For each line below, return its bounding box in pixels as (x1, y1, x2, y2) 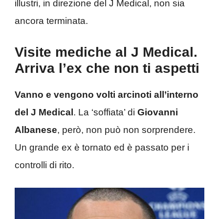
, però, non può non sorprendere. (57, 124, 196, 135)
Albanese (15, 124, 57, 135)
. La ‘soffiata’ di (73, 107, 137, 117)
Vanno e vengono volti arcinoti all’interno (15, 89, 198, 100)
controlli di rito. (15, 159, 74, 170)
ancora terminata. (15, 16, 88, 26)
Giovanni (137, 107, 178, 117)
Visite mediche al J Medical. (15, 44, 197, 60)
